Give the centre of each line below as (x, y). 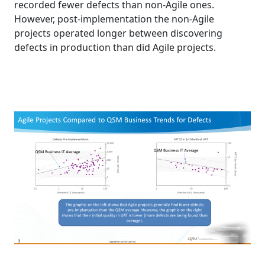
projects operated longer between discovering (118, 33)
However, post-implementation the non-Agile (114, 19)
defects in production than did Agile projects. (115, 48)
